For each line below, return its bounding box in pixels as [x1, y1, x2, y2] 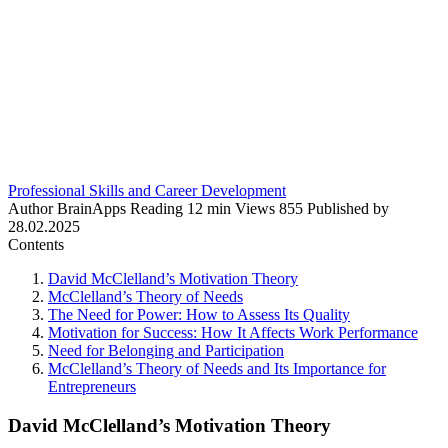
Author [8, 199, 53, 217]
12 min [183, 199, 231, 217]
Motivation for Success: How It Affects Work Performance [48, 323, 418, 341]
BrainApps [57, 199, 126, 217]
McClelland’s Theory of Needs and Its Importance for [48, 359, 386, 377]
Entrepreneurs [48, 377, 136, 395]
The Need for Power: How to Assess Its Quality [48, 305, 350, 323]
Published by [307, 199, 389, 217]
